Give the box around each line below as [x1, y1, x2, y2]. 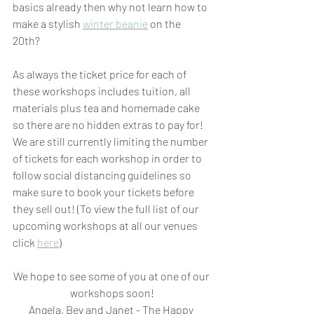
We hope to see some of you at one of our [13, 268, 212, 282]
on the [148, 16, 183, 30]
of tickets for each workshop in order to [13, 151, 204, 165]
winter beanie [83, 16, 148, 30]
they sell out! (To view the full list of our [13, 201, 201, 215]
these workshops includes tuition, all [13, 83, 193, 97]
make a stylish [13, 16, 83, 30]
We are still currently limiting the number [13, 134, 210, 148]
